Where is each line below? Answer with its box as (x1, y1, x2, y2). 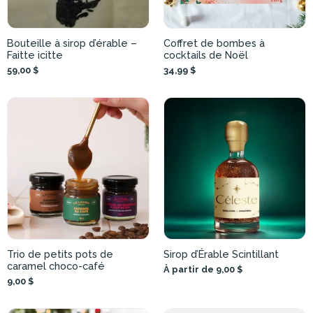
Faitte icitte (7, 49, 63, 61)
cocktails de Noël (163, 49, 248, 61)
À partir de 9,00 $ (163, 264, 242, 275)
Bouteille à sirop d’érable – (7, 37, 137, 50)
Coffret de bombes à (163, 37, 265, 50)
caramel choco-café (7, 260, 105, 272)
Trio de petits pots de (7, 248, 113, 261)
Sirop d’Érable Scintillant (163, 248, 279, 261)
